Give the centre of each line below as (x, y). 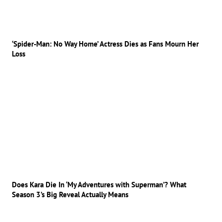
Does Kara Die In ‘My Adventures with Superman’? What (99, 184)
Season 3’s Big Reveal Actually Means (70, 194)
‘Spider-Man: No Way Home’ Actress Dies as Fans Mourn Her (105, 44)
